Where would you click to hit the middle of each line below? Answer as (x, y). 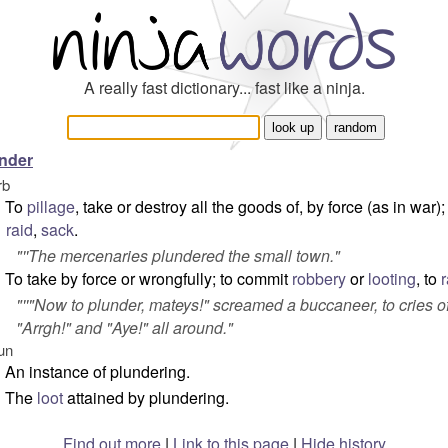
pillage (51, 206)
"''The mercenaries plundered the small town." (178, 255)
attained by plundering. (146, 397)
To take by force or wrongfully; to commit (148, 278)
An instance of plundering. (97, 371)
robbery (319, 278)
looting (392, 278)
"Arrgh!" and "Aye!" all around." (124, 327)
